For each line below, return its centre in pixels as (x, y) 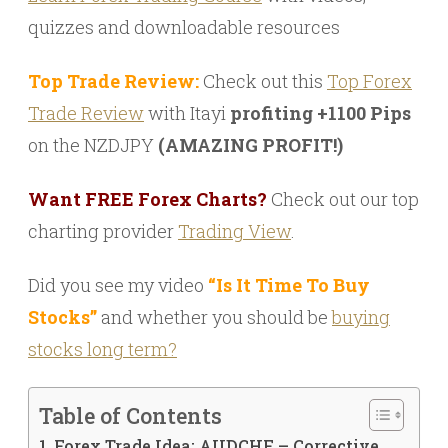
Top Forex (369, 81)
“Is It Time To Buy (289, 285)
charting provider (103, 231)
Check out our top (343, 199)
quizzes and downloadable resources (184, 27)
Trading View (234, 231)
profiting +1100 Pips (320, 113)
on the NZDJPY (93, 145)
